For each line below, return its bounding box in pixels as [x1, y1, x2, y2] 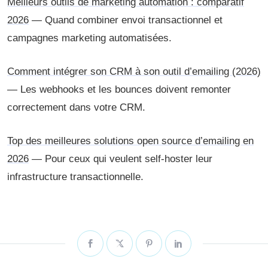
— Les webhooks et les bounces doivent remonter [7, 84, 231, 95]
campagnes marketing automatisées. [7, 32, 172, 44]
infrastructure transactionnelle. [7, 171, 144, 182]
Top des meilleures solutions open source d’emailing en [7, 135, 254, 147]
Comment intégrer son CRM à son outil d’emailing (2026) [7, 66, 261, 77]
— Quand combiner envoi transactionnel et [29, 14, 223, 26]
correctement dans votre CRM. [7, 102, 145, 113]
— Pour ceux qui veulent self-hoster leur [29, 153, 212, 165]
